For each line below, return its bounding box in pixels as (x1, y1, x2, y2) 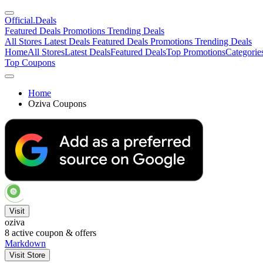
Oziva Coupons (28, 99, 86, 109)
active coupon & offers (9, 228, 96, 238)
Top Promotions (166, 47, 225, 57)
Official (5, 15, 33, 25)
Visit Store (9, 251, 45, 259)
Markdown (5, 238, 46, 248)
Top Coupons (5, 58, 55, 68)
